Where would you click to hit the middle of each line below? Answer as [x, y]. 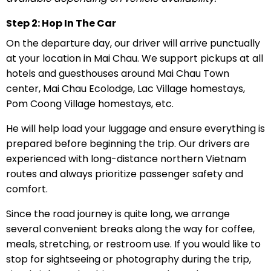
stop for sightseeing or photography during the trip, [128, 259]
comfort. [27, 189]
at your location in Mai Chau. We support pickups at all [134, 58]
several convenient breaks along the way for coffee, [130, 229]
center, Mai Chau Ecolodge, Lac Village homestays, [125, 88]
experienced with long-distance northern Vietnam [126, 158]
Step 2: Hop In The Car [61, 23]
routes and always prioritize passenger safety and [124, 174]
